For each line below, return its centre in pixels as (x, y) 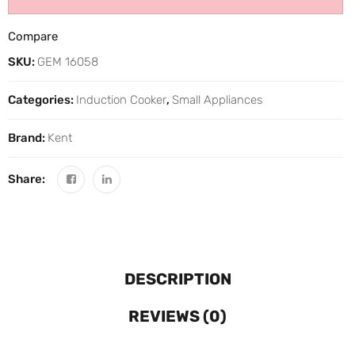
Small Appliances (217, 99)
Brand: (28, 137)
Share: (27, 179)
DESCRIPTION (177, 279)
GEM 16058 (68, 61)
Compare (33, 36)
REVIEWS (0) (177, 316)
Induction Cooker (121, 99)
